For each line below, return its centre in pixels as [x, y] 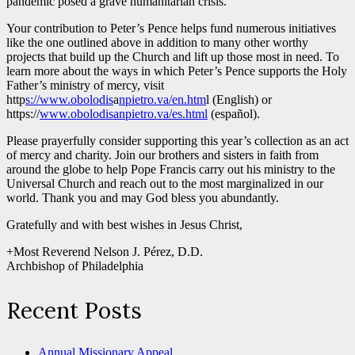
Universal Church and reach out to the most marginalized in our [165, 183]
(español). [234, 113]
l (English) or [239, 99]
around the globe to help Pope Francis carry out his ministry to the [171, 169]
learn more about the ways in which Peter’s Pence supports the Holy [177, 71]
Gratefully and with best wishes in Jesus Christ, [124, 224]
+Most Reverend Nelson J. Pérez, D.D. [105, 251]
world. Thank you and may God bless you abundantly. [143, 197]
